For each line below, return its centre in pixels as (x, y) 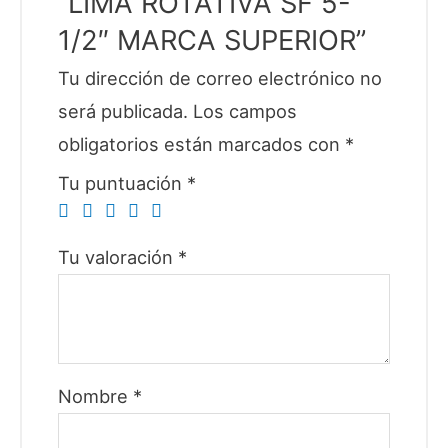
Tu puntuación (123, 183)
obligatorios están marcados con (202, 144)
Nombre (96, 396)
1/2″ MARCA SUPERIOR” (212, 40)
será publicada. (123, 111)
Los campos (243, 111)
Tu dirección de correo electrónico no (220, 78)
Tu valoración (118, 257)
